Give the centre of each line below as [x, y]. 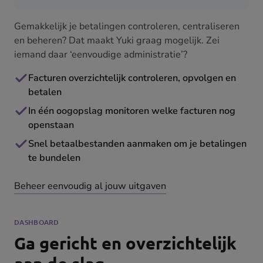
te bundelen [54, 158]
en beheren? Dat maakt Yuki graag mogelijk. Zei [117, 41]
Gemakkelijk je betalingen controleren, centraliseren [127, 27]
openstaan [51, 125]
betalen [45, 92]
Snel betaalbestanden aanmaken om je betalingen [137, 144]
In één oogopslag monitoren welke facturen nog [132, 111]
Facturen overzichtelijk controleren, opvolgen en [132, 78]
